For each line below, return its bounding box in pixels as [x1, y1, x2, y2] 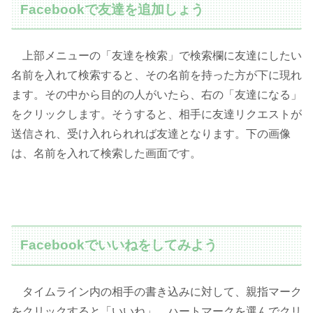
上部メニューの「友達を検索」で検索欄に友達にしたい [11, 50, 302, 62]
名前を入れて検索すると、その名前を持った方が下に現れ [11, 69, 302, 82]
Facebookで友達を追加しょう [20, 1, 205, 17]
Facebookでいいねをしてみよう [20, 238, 218, 253]
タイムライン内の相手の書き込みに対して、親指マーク [11, 286, 302, 298]
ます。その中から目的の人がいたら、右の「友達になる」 [11, 89, 302, 101]
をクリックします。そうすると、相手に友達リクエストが [11, 108, 302, 121]
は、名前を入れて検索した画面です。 [11, 147, 201, 160]
